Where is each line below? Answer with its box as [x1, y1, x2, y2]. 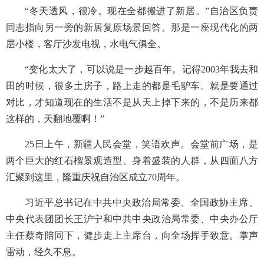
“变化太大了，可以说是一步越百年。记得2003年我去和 [25, 64, 258, 74]
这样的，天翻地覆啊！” [6, 114, 104, 124]
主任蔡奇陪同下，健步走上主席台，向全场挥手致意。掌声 [6, 230, 258, 240]
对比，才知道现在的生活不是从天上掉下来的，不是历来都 [6, 97, 258, 107]
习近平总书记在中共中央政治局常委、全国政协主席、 [25, 197, 258, 207]
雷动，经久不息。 [6, 247, 81, 257]
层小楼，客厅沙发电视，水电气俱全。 [6, 39, 166, 49]
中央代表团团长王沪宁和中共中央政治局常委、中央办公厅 [6, 214, 258, 224]
